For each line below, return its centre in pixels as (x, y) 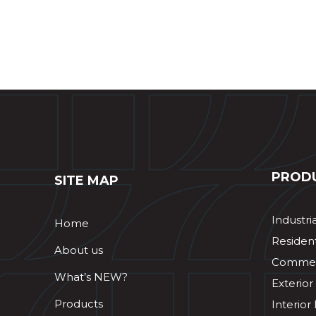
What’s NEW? (91, 276)
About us (79, 250)
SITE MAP (86, 180)
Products (79, 303)
